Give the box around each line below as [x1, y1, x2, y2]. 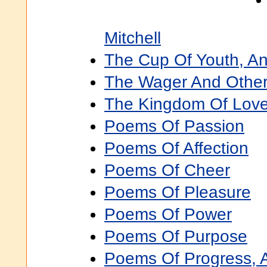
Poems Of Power [104, 205, 232, 223]
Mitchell [104, 29, 161, 47]
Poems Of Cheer [104, 161, 230, 179]
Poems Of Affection [104, 139, 249, 157]
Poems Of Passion [104, 117, 244, 135]
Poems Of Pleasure [104, 183, 251, 201]
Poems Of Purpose [104, 227, 247, 246]
